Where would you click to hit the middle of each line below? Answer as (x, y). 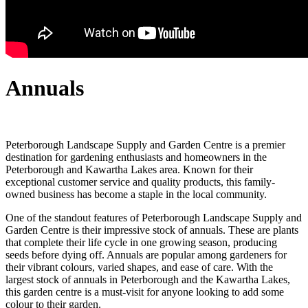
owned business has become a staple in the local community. (136, 195)
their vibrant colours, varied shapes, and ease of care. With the (139, 267)
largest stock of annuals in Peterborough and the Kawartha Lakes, (148, 280)
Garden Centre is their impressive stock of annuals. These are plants (152, 230)
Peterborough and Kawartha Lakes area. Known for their (129, 170)
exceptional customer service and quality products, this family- (140, 182)
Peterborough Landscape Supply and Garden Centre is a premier (145, 145)
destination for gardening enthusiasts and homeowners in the (136, 157)
